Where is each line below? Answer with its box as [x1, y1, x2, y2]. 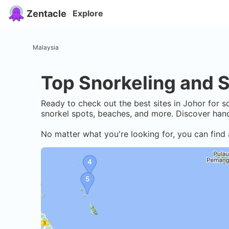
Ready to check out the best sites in [41, 98, 183, 109]
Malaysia [33, 43, 59, 51]
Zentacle [27, 8, 66, 19]
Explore [73, 8, 103, 18]
